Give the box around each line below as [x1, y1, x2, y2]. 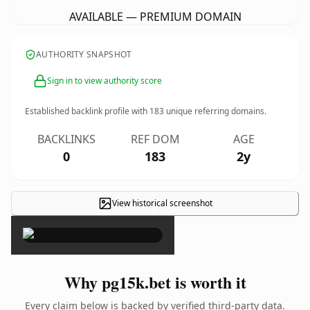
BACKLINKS [37, 131, 95, 147]
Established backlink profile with [25, 105, 149, 117]
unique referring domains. [164, 105, 266, 117]
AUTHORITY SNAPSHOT [36, 48, 132, 60]
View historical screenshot [111, 197, 212, 209]
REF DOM [130, 131, 180, 147]
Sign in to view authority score [47, 75, 162, 86]
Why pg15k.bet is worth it [64, 270, 246, 294]
